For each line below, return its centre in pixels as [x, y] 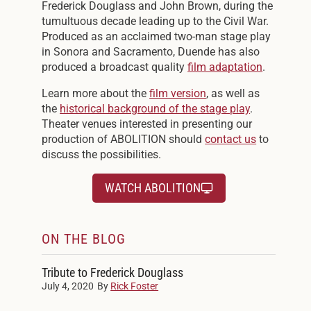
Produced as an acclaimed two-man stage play [157, 36]
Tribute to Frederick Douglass [113, 272]
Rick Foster [135, 286]
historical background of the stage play [155, 108]
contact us [231, 139]
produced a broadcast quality [115, 67]
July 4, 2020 [68, 286]
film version [178, 93]
